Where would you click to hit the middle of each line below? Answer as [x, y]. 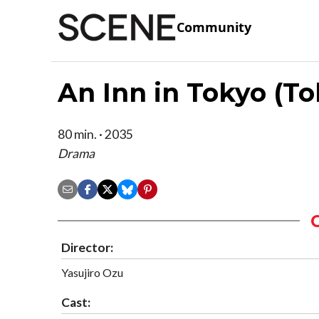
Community [214, 27]
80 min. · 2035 [95, 134]
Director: [87, 247]
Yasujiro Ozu [92, 272]
